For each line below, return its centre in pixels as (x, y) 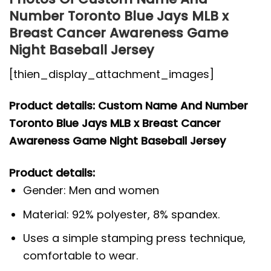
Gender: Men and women (91, 190)
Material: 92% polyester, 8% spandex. (122, 214)
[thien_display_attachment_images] (112, 74)
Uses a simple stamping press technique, (135, 238)
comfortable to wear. (81, 256)
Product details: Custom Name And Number (129, 106)
